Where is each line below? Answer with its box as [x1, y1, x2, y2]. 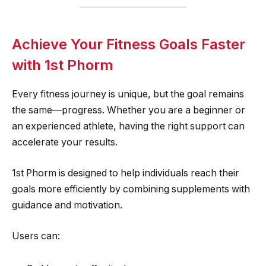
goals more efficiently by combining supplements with [12, 183, 250, 195]
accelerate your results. [12, 137, 118, 148]
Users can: [12, 230, 60, 242]
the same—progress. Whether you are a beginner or [12, 104, 245, 116]
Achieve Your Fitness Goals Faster [12, 36, 245, 53]
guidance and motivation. [12, 199, 122, 211]
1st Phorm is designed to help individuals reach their [12, 167, 239, 179]
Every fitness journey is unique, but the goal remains [12, 88, 244, 100]
